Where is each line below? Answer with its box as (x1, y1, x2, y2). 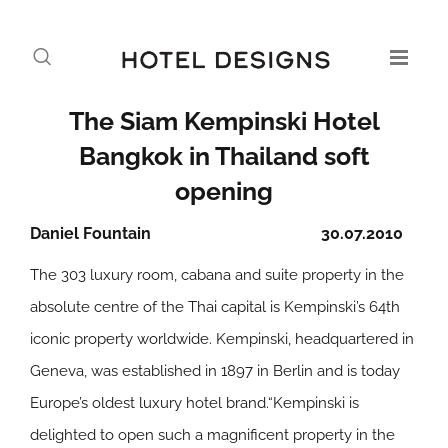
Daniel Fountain (30, 224, 151, 243)
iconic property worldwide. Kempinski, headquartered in (30, 330, 414, 348)
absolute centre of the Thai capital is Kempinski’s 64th (30, 298, 400, 316)
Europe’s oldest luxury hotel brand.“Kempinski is (30, 394, 359, 412)
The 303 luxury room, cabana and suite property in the (30, 266, 404, 284)
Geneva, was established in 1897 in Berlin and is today (30, 362, 400, 380)
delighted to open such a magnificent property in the (30, 426, 395, 444)
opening (175, 176, 273, 206)
